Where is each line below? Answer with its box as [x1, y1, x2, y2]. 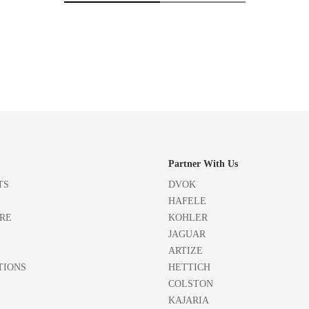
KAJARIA [168, 295, 209, 306]
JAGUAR [168, 228, 206, 239]
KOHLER [168, 212, 208, 223]
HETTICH [168, 261, 210, 272]
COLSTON [168, 278, 213, 289]
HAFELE [168, 195, 206, 206]
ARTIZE [168, 245, 203, 256]
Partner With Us [168, 158, 238, 169]
